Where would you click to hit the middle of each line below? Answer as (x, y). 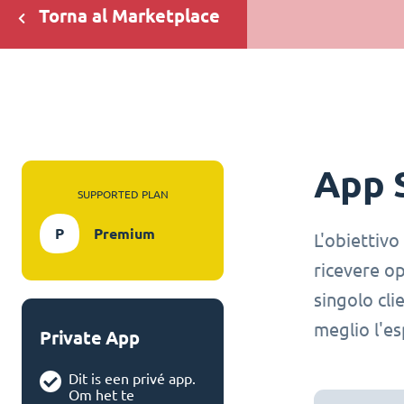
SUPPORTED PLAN (123, 194)
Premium (124, 234)
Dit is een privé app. (132, 379)
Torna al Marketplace (129, 15)
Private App (90, 338)
